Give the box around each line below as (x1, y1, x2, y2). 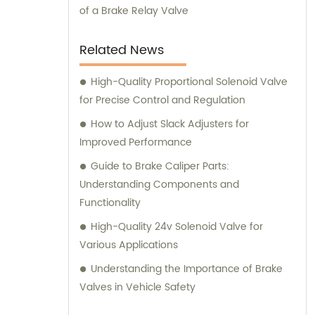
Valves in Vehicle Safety (79, 278, 195, 295)
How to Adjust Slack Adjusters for (91, 115, 249, 132)
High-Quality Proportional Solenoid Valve (91, 73, 288, 90)
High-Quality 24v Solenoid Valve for (91, 218, 263, 235)
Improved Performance (79, 134, 192, 150)
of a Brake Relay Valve (79, 2, 188, 19)
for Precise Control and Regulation (79, 91, 245, 108)
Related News (79, 39, 164, 60)
